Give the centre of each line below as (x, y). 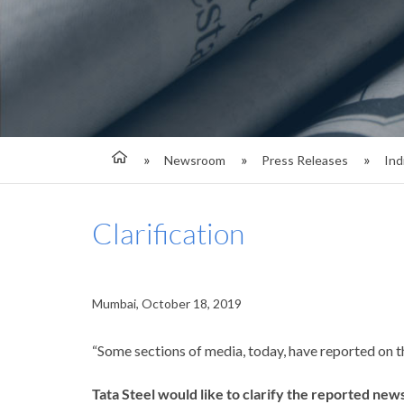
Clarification (168, 233)
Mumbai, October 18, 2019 (167, 303)
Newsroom (195, 160)
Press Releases (305, 160)
